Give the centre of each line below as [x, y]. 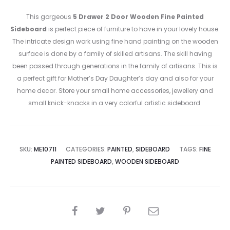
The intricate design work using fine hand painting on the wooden [115, 42]
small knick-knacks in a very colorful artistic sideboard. [115, 103]
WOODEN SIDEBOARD [147, 162]
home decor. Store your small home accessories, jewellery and [115, 91]
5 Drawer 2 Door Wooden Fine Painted [138, 17]
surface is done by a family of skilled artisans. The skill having [115, 54]
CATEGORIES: [86, 149]
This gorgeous [49, 17]
